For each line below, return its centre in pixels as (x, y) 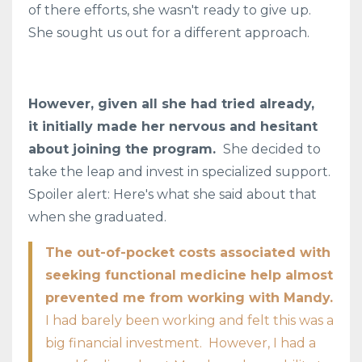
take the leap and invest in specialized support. (181, 171)
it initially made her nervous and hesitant (173, 126)
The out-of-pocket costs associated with (188, 252)
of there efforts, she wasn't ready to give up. (171, 10)
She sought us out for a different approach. (170, 32)
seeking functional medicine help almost (189, 275)
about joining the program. (124, 149)
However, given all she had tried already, (171, 103)
